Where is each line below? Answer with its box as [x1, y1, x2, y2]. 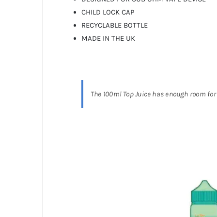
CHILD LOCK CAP [81, 7, 134, 16]
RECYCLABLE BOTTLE [81, 20, 148, 30]
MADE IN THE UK [81, 33, 135, 43]
